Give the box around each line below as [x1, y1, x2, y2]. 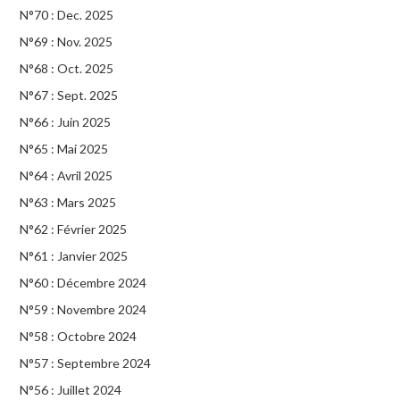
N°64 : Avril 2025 [20, 167, 113, 183]
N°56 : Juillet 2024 [20, 381, 122, 397]
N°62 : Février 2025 [20, 221, 128, 237]
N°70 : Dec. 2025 [20, 6, 114, 22]
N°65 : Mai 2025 [20, 140, 109, 156]
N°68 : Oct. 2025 [20, 60, 114, 76]
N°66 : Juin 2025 [20, 113, 112, 129]
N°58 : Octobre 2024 [20, 328, 137, 344]
